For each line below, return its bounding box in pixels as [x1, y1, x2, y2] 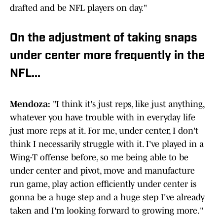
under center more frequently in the [10, 50, 205, 63]
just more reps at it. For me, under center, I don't [10, 126, 198, 136]
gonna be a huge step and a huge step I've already [10, 192, 205, 203]
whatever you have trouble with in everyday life [10, 112, 195, 123]
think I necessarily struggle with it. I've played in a [10, 139, 204, 149]
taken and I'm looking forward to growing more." [10, 206, 203, 216]
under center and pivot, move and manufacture [10, 166, 195, 176]
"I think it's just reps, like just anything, [50, 99, 204, 110]
